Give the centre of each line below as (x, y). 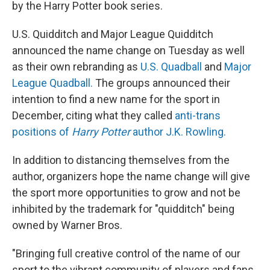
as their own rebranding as (76, 67)
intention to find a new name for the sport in (116, 99)
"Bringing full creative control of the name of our (126, 254)
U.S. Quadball (172, 67)
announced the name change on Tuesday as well (128, 51)
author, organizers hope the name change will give (131, 177)
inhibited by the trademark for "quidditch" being (123, 209)
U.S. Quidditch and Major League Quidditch (113, 34)
